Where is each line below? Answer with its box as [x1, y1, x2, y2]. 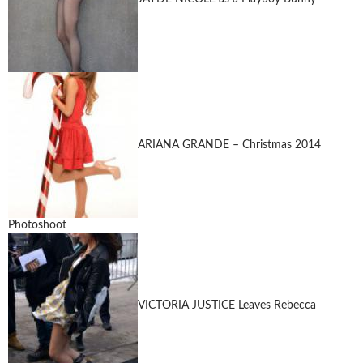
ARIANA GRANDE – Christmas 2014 [138, 139, 321, 151]
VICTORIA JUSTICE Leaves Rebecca [138, 299, 316, 311]
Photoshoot [8, 219, 66, 231]
